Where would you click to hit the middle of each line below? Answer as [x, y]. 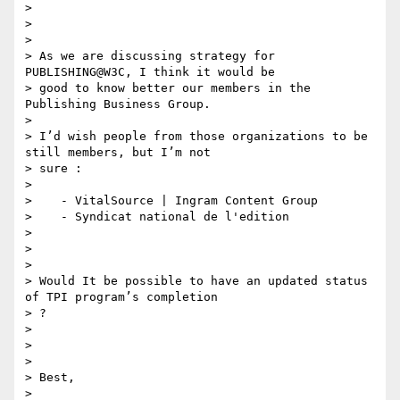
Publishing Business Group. [118, 104]
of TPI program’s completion [121, 297]
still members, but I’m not [118, 153]
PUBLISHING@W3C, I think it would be [150, 72]
